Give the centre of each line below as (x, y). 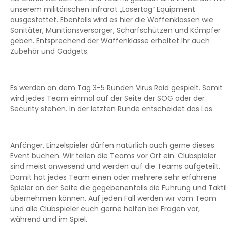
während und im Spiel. (49, 219)
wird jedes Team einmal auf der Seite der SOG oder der (107, 98)
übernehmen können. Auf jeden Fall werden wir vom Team (113, 198)
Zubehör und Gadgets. (49, 51)
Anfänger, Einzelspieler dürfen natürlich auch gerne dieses (112, 145)
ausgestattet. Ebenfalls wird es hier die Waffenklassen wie (112, 19)
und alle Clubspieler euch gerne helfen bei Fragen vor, (105, 209)
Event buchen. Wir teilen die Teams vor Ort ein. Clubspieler (113, 156)
